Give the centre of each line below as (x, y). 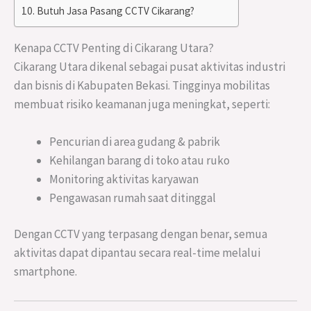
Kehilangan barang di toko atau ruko (140, 160)
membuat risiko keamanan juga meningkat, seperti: (142, 104)
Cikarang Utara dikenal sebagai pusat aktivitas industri (150, 66)
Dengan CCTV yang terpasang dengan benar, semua (141, 234)
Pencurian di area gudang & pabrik (135, 141)
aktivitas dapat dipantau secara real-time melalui (137, 253)
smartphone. (45, 272)
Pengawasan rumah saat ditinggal (133, 197)
